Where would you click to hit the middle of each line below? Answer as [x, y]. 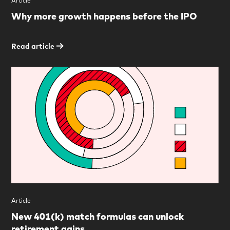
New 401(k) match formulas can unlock [98, 217]
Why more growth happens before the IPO [104, 16]
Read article [33, 46]
